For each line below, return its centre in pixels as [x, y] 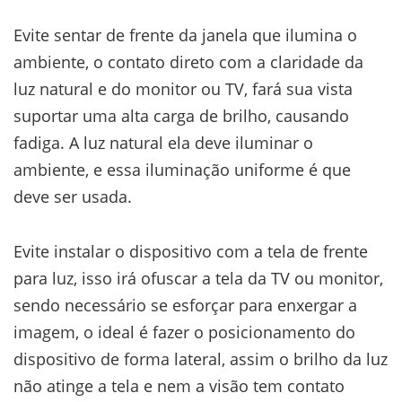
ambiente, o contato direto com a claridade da [188, 61]
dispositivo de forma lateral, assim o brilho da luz [201, 358]
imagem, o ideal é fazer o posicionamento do [184, 332]
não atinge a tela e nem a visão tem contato [179, 385]
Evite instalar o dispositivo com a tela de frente [191, 251]
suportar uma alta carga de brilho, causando [181, 115]
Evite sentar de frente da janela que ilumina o [185, 35]
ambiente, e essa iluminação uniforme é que [182, 169]
